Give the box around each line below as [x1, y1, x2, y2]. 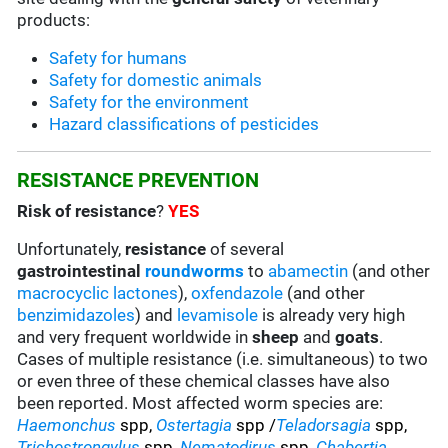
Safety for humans [49, 48, 188, 69]
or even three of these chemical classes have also [17, 371, 391, 392]
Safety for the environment [49, 92, 250, 113]
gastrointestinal [17, 261, 146, 282]
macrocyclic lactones [17, 283, 179, 304]
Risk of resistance [17, 201, 157, 222]
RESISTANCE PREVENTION [17, 168, 260, 193]
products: [17, 10, 91, 31]
